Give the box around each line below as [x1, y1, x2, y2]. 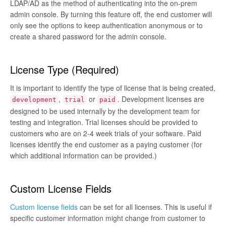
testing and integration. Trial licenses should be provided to [10, 117, 198, 127]
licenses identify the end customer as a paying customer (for [10, 139, 202, 149]
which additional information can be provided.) [10, 150, 157, 160]
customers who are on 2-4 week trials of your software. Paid [10, 128, 201, 138]
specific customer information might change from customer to [10, 212, 205, 223]
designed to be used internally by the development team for [10, 105, 200, 116]
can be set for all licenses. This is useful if [78, 201, 212, 212]
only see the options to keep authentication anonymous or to [10, 20, 203, 30]
